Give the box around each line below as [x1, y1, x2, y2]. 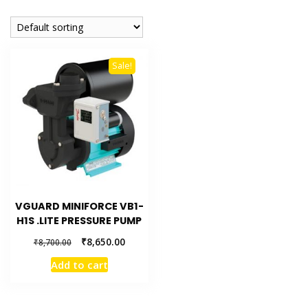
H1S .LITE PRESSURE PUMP [16, 214, 142, 228]
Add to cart [50, 258, 108, 272]
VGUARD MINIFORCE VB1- [14, 199, 144, 214]
